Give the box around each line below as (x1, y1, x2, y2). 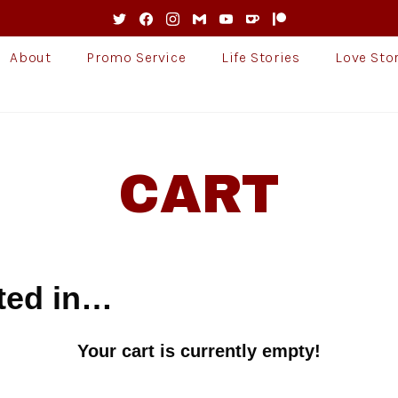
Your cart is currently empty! (77, 341, 321, 361)
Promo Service (86, 49, 187, 66)
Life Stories (221, 49, 300, 66)
